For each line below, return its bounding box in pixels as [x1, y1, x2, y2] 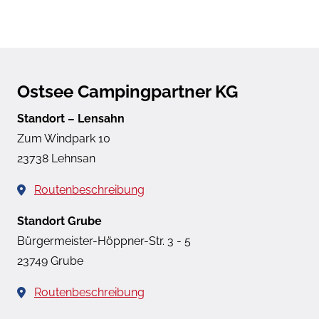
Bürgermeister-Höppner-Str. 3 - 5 [17, 234, 191, 248]
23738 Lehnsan [17, 151, 95, 165]
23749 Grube [17, 253, 83, 268]
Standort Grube [17, 214, 102, 228]
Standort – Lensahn [17, 111, 125, 125]
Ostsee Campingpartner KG [17, 80, 238, 102]
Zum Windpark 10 [17, 131, 110, 145]
